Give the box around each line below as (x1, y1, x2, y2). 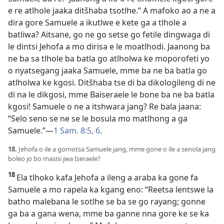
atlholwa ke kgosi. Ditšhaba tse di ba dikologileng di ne (8, 76, 215, 88)
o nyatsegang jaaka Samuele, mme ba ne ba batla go (8, 64, 207, 76)
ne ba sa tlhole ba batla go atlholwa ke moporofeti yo (8, 52, 209, 64)
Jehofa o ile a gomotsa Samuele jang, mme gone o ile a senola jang (18, 144, 215, 153)
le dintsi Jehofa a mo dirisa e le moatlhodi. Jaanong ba (8, 40, 210, 52)
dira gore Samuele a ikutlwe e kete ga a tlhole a (8, 16, 186, 28)
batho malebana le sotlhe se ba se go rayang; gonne (8, 195, 205, 207)
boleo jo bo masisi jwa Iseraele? (8, 153, 100, 163)
